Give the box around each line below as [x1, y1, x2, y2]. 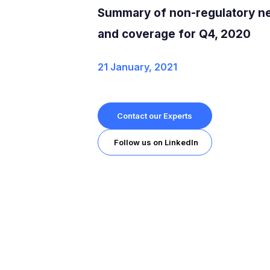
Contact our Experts [117, 110, 193, 121]
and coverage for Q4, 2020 [97, 27, 251, 41]
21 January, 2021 [97, 60, 177, 73]
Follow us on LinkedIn [113, 137, 198, 147]
